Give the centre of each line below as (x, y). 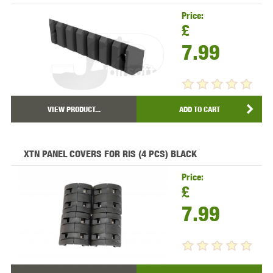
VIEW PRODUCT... (74, 109)
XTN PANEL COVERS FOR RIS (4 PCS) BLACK (110, 154)
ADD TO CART (199, 109)
